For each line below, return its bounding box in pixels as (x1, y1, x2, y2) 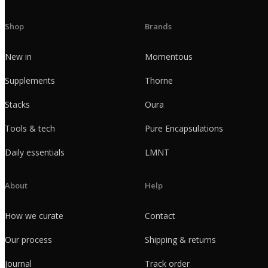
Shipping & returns (145, 233, 216, 245)
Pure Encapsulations (145, 122, 223, 134)
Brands (145, 20, 172, 32)
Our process (5, 233, 52, 245)
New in (5, 50, 32, 62)
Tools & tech (5, 122, 55, 134)
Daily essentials (5, 146, 65, 158)
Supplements (5, 74, 55, 86)
